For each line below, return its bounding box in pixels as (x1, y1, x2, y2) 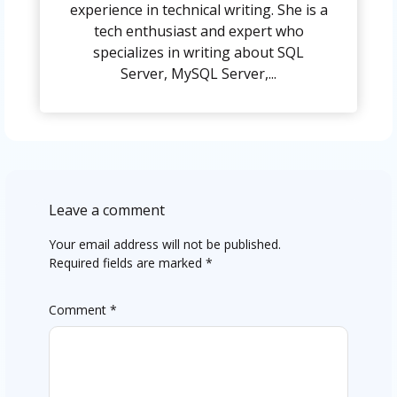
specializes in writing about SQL (93, 43, 304, 63)
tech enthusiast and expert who (93, 21, 304, 42)
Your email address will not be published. (48, 236, 281, 253)
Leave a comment (48, 200, 165, 221)
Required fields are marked (48, 254, 206, 272)
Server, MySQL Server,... (121, 64, 276, 84)
